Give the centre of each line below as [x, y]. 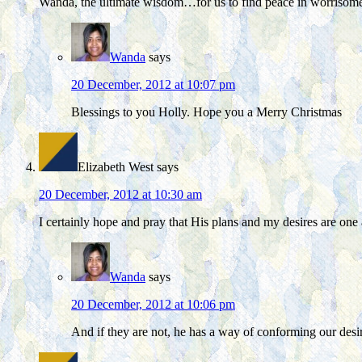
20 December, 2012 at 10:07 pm [153, 85]
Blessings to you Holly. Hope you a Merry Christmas [206, 112]
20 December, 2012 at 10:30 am [120, 195]
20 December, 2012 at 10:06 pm [153, 305]
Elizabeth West [116, 167]
